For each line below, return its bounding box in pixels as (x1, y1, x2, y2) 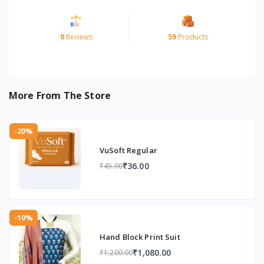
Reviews (64, 31, 93, 42)
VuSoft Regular (100, 145, 157, 156)
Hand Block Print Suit (100, 232, 180, 243)
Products (176, 31, 208, 42)
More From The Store (9, 88, 111, 102)
